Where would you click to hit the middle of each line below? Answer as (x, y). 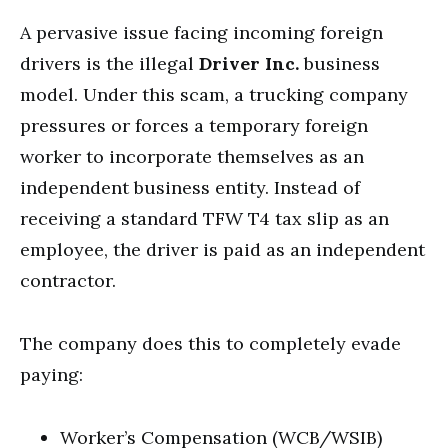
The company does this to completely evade (210, 343)
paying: (51, 374)
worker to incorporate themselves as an (192, 156)
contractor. (68, 280)
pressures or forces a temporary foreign (194, 125)
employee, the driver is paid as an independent (222, 249)
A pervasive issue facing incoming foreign (201, 32)
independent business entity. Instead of (190, 187)
